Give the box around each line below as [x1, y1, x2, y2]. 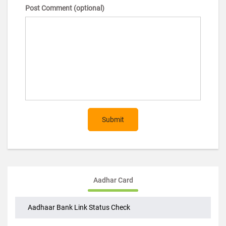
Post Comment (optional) [25, 43, 104, 51]
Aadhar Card [93, 215, 133, 223]
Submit [102, 154, 124, 163]
